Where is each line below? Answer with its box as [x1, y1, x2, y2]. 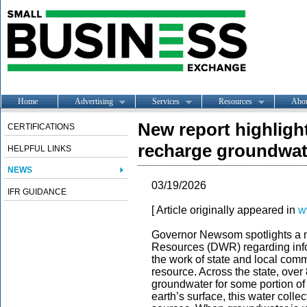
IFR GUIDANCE [8, 187, 66, 197]
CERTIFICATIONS [8, 122, 75, 132]
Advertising [75, 96, 113, 106]
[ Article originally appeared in [151, 204, 298, 216]
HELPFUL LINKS [8, 144, 71, 153]
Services [152, 96, 180, 106]
